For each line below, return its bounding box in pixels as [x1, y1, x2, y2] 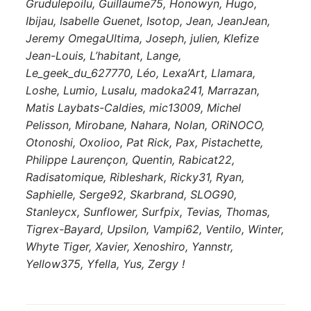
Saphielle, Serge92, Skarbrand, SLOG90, [25, 187, 237, 201]
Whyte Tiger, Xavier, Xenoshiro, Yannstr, [25, 239, 233, 253]
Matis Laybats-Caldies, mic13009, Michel [25, 100, 241, 115]
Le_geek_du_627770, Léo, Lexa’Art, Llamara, [25, 65, 255, 80]
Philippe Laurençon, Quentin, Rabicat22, [25, 152, 235, 167]
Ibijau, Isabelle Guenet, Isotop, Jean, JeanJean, [25, 13, 270, 28]
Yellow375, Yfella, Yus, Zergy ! [25, 256, 185, 271]
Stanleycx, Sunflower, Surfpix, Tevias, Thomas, [25, 204, 270, 219]
